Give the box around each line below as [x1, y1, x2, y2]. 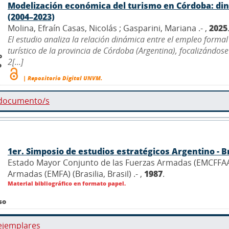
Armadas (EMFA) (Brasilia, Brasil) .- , [8, 168, 144, 179]
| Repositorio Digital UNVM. [21, 74, 102, 82]
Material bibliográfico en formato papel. [8, 179, 126, 187]
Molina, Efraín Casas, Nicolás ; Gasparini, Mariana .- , [8, 22, 209, 34]
